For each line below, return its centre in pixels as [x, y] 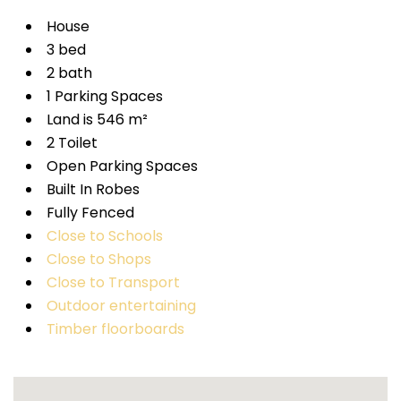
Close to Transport [113, 282]
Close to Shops [98, 259]
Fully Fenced [90, 212]
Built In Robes [93, 189]
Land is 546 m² [97, 119]
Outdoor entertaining [121, 305]
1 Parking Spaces [104, 96]
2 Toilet [72, 142]
